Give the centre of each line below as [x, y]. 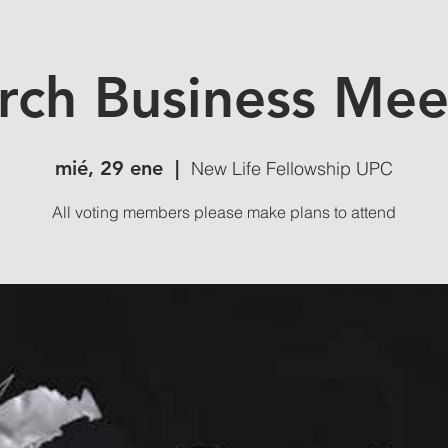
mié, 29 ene [109, 168]
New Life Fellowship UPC [292, 169]
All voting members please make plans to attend [224, 212]
